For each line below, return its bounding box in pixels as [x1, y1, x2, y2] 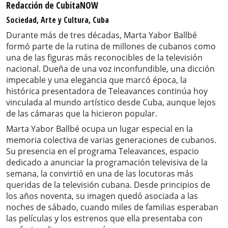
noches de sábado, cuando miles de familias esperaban [6, 202, 218, 213]
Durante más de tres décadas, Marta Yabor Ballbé [6, 30, 197, 41]
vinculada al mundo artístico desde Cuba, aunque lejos [6, 97, 216, 108]
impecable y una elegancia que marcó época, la [6, 74, 187, 86]
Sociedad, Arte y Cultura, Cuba [6, 14, 109, 26]
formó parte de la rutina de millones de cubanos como [6, 41, 216, 52]
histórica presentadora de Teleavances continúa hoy [6, 85, 208, 97]
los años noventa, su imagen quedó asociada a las [6, 190, 198, 202]
